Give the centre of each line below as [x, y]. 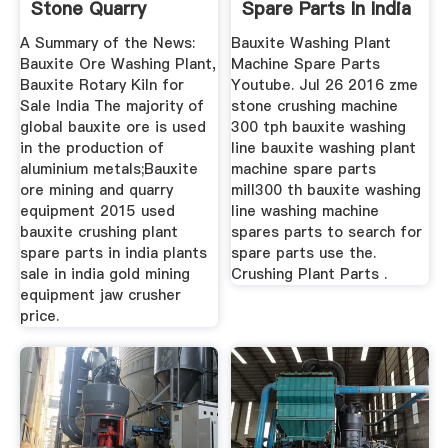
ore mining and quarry [96, 190]
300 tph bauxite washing [319, 127]
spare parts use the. [304, 253]
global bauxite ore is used [112, 127]
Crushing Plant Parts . [309, 274]
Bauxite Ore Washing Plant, [117, 64]
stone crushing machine [315, 106]
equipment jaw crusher [100, 295]
